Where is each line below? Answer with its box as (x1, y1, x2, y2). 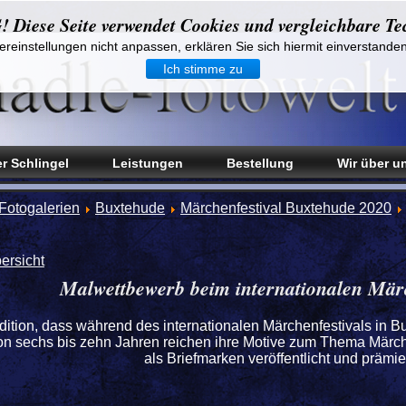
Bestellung (227, 156, 294, 170)
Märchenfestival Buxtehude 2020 (180, 200, 391, 216)
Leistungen (112, 156, 183, 170)
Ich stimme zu (163, 62, 243, 76)
